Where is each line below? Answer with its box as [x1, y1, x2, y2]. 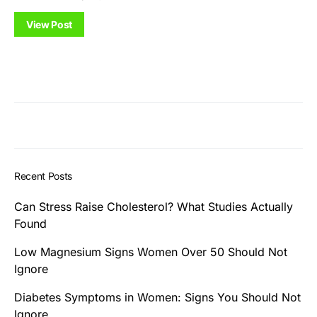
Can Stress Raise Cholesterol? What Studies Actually [14, 199, 293, 214]
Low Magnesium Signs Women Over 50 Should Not [14, 244, 287, 259]
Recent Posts [14, 169, 72, 182]
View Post [26, 18, 72, 30]
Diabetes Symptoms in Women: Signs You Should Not [14, 289, 301, 304]
